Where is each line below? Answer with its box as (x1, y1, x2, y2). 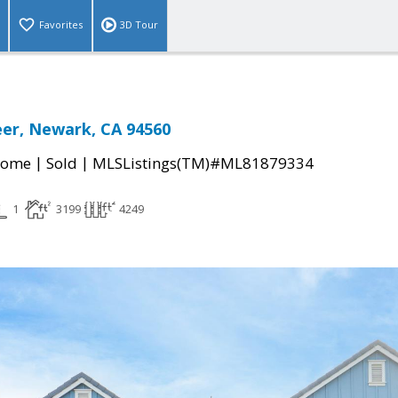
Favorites (39, 18, 83, 32)
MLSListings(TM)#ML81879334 (92, 153, 314, 174)
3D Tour (120, 18, 158, 32)
